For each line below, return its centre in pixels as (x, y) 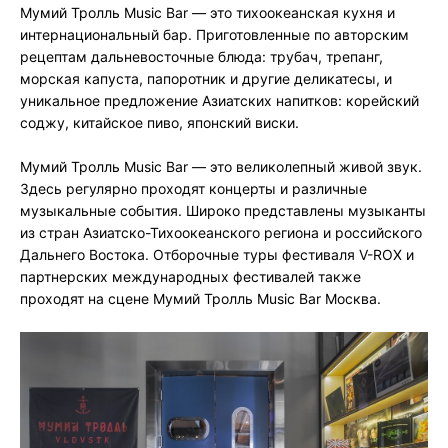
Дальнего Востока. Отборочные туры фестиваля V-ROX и (217, 254)
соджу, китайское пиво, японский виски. (159, 122)
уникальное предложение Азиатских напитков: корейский (219, 100)
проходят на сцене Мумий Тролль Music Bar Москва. (200, 298)
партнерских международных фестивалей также (190, 276)
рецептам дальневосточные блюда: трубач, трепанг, (201, 56)
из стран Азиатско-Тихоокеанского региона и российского (221, 232)
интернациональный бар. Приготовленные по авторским (214, 34)
